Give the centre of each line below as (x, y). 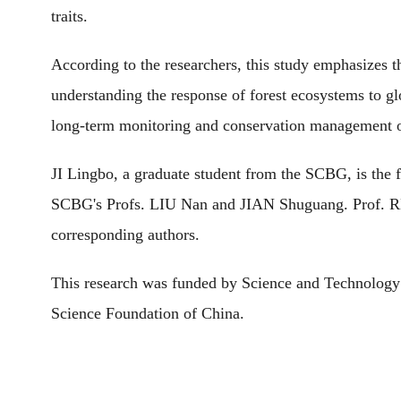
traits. (69, 16)
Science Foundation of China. (148, 313)
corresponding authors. (125, 235)
